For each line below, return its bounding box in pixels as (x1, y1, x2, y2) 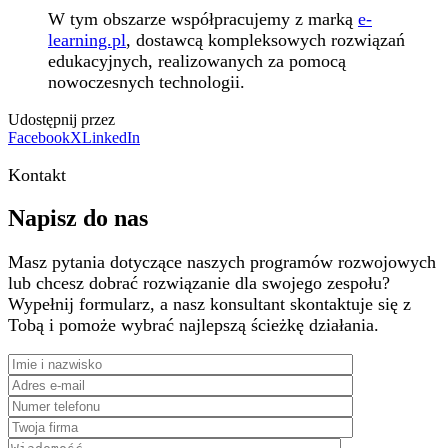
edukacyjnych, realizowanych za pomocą (48, 50, 346, 71)
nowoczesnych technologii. (48, 71, 245, 92)
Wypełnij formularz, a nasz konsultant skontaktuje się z (8, 294, 411, 315)
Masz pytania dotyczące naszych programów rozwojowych (8, 252, 436, 273)
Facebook (8, 128, 70, 146)
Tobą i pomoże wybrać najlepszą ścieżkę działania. (8, 315, 379, 336)
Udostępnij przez (8, 110, 115, 128)
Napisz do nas (8, 205, 148, 232)
